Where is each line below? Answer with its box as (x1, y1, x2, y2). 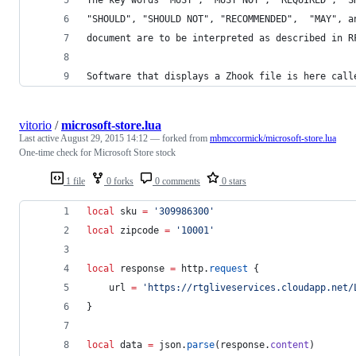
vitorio (19, 118, 52, 132)
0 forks (104, 175, 133, 187)
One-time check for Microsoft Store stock (19, 146, 176, 158)
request (209, 262, 248, 274)
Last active (19, 132, 60, 144)
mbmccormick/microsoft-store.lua (210, 132, 336, 144)
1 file (64, 175, 85, 187)
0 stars (219, 175, 246, 187)
